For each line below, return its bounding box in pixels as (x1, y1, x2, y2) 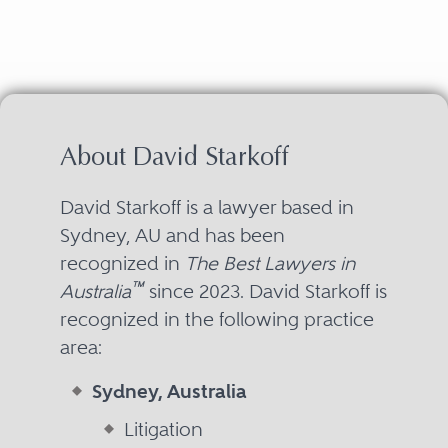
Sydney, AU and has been (59, 223, 285, 247)
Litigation (123, 417, 203, 441)
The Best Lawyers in (184, 251, 355, 275)
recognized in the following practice (59, 307, 374, 331)
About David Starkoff (59, 145, 289, 172)
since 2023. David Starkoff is (143, 279, 387, 303)
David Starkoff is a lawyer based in (59, 195, 354, 219)
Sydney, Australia (91, 379, 247, 403)
